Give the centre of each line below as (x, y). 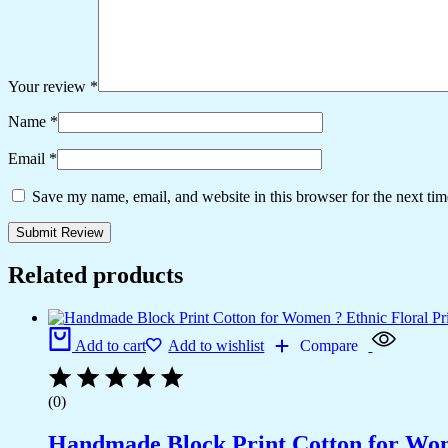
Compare (329, 346)
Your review (49, 86)
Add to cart (110, 346)
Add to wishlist (216, 346)
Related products (95, 275)
